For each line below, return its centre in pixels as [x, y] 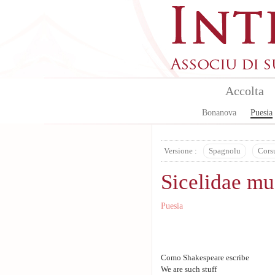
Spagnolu [225, 151]
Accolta [244, 91]
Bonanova [219, 113]
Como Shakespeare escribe [205, 258]
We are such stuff [189, 269]
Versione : [180, 151]
